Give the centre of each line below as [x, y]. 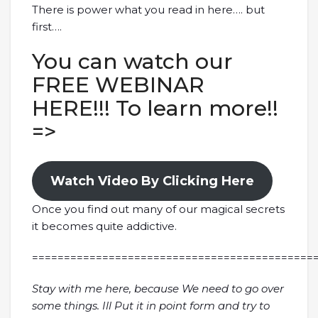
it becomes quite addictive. [104, 226]
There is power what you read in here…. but [148, 10]
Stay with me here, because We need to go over [158, 289]
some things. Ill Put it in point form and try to [151, 306]
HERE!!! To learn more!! [155, 108]
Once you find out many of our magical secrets [158, 209]
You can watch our [132, 61]
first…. [47, 27]
